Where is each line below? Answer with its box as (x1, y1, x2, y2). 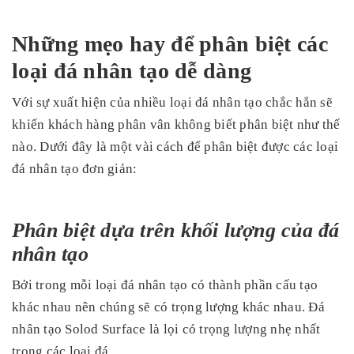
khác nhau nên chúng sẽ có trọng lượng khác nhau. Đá (12, 299, 325, 315)
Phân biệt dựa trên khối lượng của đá (12, 219, 340, 243)
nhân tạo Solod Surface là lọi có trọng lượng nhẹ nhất (12, 322, 321, 337)
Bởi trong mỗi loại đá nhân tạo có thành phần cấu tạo (12, 277, 318, 293)
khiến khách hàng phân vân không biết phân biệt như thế (12, 117, 341, 133)
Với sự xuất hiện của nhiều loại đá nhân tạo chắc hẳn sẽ (12, 95, 333, 111)
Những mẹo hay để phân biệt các (12, 32, 328, 57)
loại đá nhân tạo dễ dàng (12, 58, 252, 84)
